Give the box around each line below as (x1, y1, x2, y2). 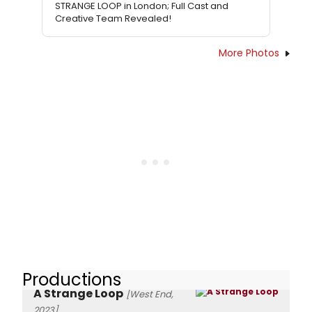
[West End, (126, 288, 173, 302)
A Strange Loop (33, 286, 123, 302)
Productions (22, 267, 121, 291)
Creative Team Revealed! (55, 11, 171, 25)
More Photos (219, 45, 279, 60)
